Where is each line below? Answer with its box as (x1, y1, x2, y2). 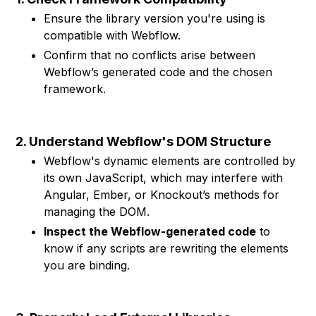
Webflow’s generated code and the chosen (44, 65, 273, 79)
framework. (44, 82, 107, 96)
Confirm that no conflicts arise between (44, 48, 256, 62)
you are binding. (44, 258, 130, 272)
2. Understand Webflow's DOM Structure (16, 134, 272, 149)
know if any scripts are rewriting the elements (44, 241, 289, 255)
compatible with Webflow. (44, 28, 181, 42)
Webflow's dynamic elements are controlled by (44, 154, 296, 168)
